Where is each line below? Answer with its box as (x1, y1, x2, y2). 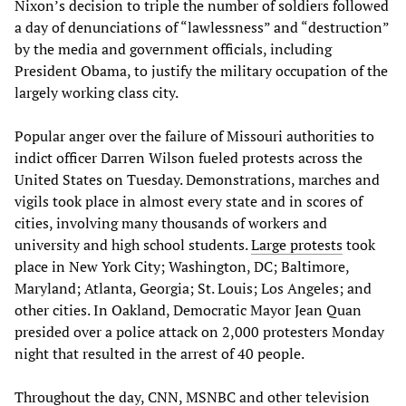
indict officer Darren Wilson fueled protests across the (14, 147, 362, 168)
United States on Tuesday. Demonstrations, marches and (14, 169, 380, 189)
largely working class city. (14, 82, 179, 102)
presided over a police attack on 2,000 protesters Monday (14, 321, 384, 342)
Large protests (251, 234, 343, 255)
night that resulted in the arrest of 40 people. (14, 343, 304, 363)
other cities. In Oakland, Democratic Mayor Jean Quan (14, 299, 362, 320)
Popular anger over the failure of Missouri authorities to (14, 125, 374, 146)
